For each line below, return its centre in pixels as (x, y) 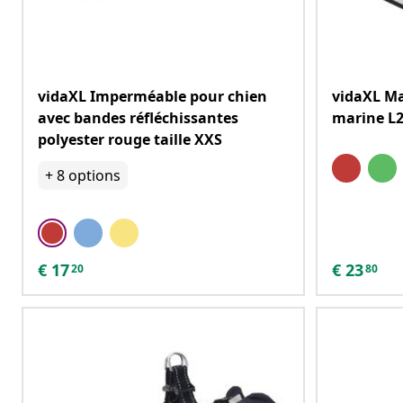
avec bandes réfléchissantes (138, 118)
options (94, 175)
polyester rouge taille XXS (130, 139)
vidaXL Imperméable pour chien (152, 96)
